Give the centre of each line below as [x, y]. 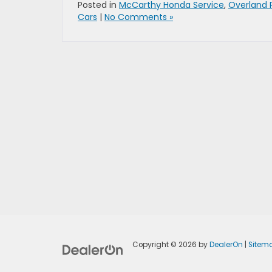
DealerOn [226, 244]
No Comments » [139, 17]
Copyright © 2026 [165, 244]
